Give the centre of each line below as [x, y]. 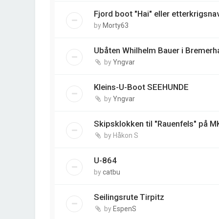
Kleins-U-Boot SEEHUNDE [141, 87]
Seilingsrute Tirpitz [129, 197]
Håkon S [126, 135]
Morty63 [116, 25]
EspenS [125, 208]
